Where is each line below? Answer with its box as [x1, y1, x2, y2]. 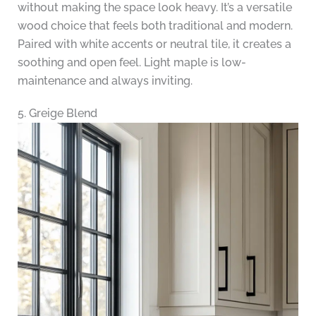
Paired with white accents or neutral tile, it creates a [17, 37, 291, 51]
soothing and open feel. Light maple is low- [17, 56, 246, 70]
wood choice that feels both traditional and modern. [17, 19, 293, 33]
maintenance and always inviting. [17, 74, 193, 88]
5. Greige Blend [17, 107, 97, 121]
